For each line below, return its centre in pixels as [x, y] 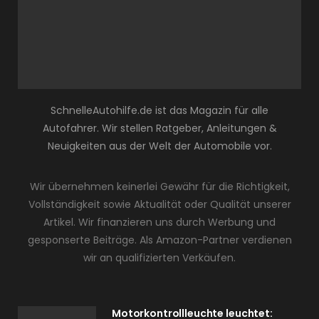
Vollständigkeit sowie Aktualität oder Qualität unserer [159, 204]
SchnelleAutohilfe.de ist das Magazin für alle [159, 110]
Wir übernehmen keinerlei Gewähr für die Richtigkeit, [159, 186]
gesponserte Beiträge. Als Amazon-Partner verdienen [159, 240]
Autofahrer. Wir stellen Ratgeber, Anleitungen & [159, 128]
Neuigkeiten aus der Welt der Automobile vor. [159, 146]
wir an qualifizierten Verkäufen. [159, 257]
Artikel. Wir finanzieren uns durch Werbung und [159, 222]
